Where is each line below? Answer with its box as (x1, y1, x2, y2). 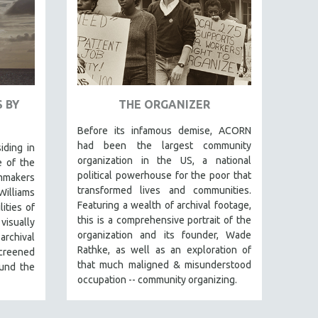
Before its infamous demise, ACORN (77, 124, 251, 136)
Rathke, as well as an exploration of (77, 243, 251, 256)
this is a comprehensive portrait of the (77, 214, 251, 226)
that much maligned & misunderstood (77, 258, 251, 270)
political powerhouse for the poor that (77, 169, 251, 181)
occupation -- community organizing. (77, 273, 237, 285)
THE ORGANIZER (119, 97, 210, 111)
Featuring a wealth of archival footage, (77, 199, 251, 211)
